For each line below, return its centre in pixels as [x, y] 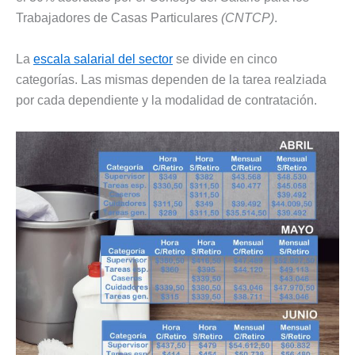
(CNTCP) [248, 18]
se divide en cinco [225, 59]
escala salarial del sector [103, 59]
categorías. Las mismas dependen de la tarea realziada [171, 79]
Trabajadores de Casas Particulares [118, 18]
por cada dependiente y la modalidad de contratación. [166, 100]
